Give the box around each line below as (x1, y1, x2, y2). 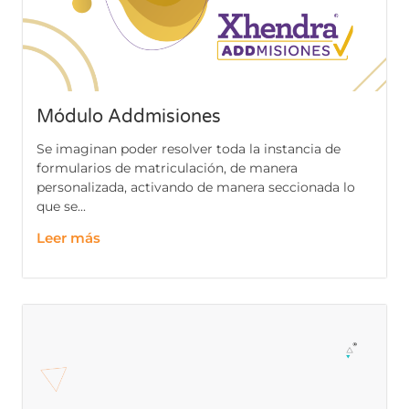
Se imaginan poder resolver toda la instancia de (37, 141, 341, 158)
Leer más (37, 229, 100, 247)
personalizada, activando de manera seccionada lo (37, 179, 355, 196)
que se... (37, 198, 86, 215)
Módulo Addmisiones (37, 106, 221, 129)
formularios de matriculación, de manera (37, 160, 298, 177)
